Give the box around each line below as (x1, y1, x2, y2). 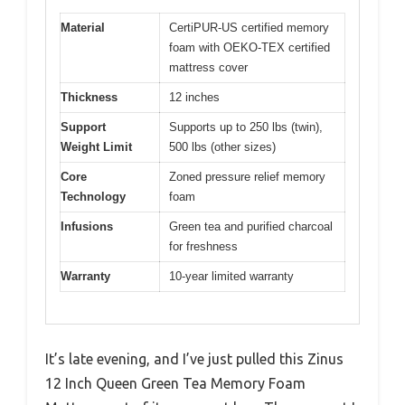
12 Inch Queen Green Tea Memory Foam (45, 374, 306, 391)
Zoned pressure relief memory (169, 170, 325, 184)
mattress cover (169, 61, 248, 75)
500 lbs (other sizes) (169, 140, 276, 155)
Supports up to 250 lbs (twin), (169, 120, 323, 135)
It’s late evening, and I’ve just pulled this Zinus (45, 350, 344, 367)
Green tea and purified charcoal (169, 220, 333, 234)
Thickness (61, 90, 118, 105)
